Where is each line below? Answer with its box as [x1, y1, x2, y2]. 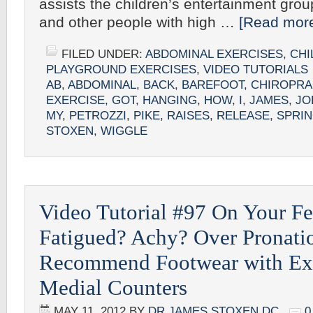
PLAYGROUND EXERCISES [46, 63, 196, 76]
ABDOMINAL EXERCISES [145, 48, 283, 61]
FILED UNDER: [61, 48, 145, 61]
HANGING [143, 94, 197, 107]
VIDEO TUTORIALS [203, 63, 308, 76]
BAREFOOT [182, 78, 244, 92]
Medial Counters [39, 275, 187, 300]
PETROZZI [69, 109, 126, 122]
